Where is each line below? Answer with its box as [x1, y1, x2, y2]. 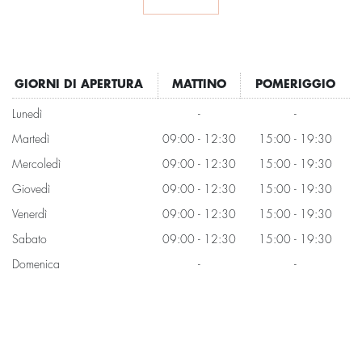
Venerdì [12, 208, 47, 221]
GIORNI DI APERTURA [15, 78, 143, 91]
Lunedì [12, 108, 42, 121]
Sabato [12, 234, 47, 246]
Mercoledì [12, 158, 61, 171]
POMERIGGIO [255, 78, 335, 91]
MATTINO [172, 78, 226, 91]
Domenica [12, 259, 60, 271]
